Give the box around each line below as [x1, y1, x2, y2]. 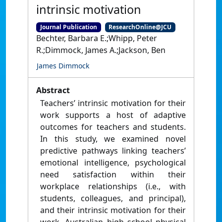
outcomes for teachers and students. [40, 121, 186, 133]
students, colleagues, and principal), [40, 193, 186, 204]
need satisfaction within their [40, 169, 186, 180]
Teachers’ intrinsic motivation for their [40, 98, 186, 109]
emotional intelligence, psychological [40, 157, 186, 168]
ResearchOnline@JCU [109, 23, 172, 31]
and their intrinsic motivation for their [40, 205, 186, 216]
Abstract [36, 85, 70, 96]
